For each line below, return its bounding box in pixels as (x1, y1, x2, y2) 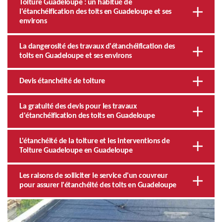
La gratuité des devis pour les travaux (19, 102, 136, 111)
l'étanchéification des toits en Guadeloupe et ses (19, 7, 171, 16)
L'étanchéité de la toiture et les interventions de (19, 137, 169, 145)
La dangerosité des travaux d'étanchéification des (19, 42, 175, 51)
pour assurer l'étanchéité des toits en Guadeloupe (19, 181, 176, 189)
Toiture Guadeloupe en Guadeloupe (19, 146, 132, 155)
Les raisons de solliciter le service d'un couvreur (19, 171, 167, 180)
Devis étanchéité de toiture (19, 77, 105, 85)
